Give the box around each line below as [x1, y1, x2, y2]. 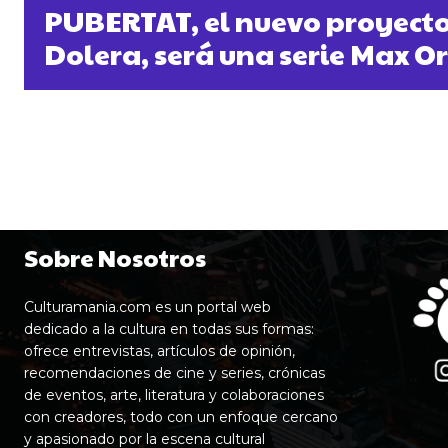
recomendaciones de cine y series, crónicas [24, 364, 325, 383]
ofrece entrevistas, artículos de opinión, [24, 342, 295, 361]
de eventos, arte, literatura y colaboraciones [24, 386, 324, 405]
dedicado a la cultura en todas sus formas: [24, 320, 314, 339]
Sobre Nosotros [24, 240, 206, 275]
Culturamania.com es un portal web [24, 298, 271, 317]
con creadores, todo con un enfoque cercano [24, 408, 338, 427]
